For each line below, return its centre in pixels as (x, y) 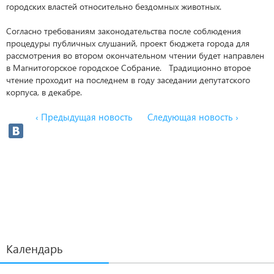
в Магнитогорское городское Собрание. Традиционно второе (128, 68)
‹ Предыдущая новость (84, 117)
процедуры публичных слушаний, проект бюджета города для (128, 43)
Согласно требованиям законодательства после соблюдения (124, 31)
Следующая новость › (193, 117)
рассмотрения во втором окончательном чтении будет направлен (135, 55)
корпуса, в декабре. (44, 92)
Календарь (35, 249)
